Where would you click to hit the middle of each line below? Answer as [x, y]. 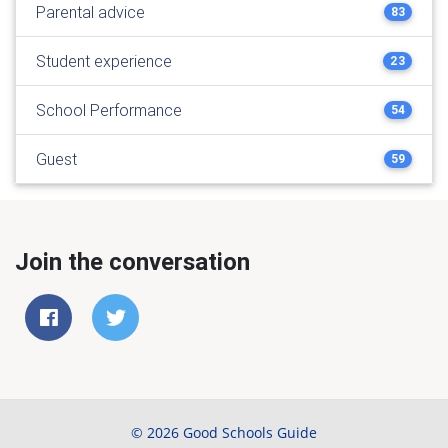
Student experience [104, 61]
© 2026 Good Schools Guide [224, 432]
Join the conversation [132, 261]
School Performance [109, 110]
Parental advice [90, 12]
